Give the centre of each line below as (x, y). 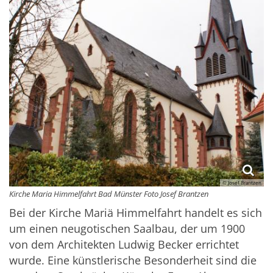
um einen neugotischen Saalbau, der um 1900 (127, 229)
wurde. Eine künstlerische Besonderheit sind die (133, 260)
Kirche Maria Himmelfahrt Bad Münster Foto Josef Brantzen (109, 194)
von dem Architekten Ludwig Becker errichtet (124, 244)
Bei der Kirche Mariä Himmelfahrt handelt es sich (136, 213)
